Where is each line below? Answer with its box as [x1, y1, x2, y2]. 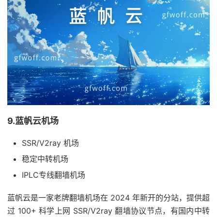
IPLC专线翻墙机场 [22, 170, 85, 180]
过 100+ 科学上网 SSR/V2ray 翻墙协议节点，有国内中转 [7, 206, 210, 216]
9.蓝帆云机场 [7, 116, 59, 126]
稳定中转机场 [22, 154, 68, 164]
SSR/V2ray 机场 [22, 138, 79, 148]
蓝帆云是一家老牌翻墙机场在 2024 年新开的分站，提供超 [7, 193, 210, 203]
